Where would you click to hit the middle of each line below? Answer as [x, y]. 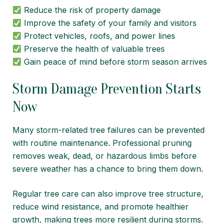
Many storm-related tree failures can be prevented [109, 130]
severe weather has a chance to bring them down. [108, 169]
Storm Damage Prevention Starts [107, 89]
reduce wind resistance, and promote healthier [101, 207]
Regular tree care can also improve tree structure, [108, 194]
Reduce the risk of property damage [91, 10]
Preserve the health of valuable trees [93, 49]
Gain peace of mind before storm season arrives [114, 62]
